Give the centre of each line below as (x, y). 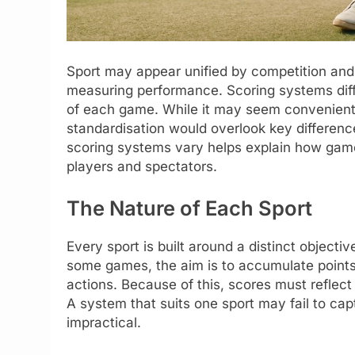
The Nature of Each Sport (189, 208)
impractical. (104, 323)
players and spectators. (142, 166)
